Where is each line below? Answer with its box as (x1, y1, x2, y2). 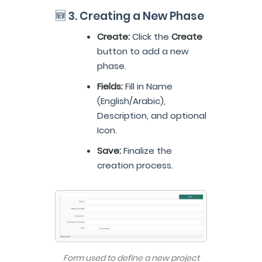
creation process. (97, 159, 173, 172)
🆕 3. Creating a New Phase (55, 8, 204, 25)
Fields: (97, 80, 123, 93)
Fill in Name (123, 80, 173, 93)
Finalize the (121, 144, 172, 157)
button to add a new (97, 45, 189, 58)
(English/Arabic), (97, 95, 166, 108)
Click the (130, 30, 171, 43)
